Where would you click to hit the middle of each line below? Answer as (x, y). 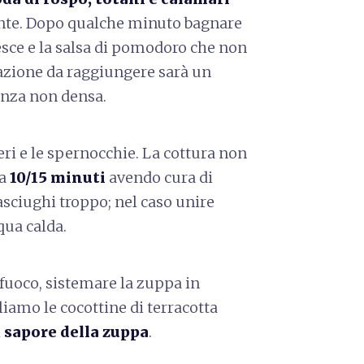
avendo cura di (159, 177)
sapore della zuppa (76, 331)
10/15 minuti (58, 177)
